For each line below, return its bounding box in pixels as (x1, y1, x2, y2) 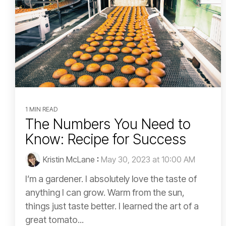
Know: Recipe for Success (25, 131, 186, 148)
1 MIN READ (25, 105, 58, 114)
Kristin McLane (43, 154, 95, 165)
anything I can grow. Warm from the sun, (25, 187, 185, 198)
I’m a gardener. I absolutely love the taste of (25, 174, 197, 185)
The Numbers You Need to (25, 116, 191, 133)
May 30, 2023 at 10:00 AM (101, 154, 195, 165)
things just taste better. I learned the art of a (25, 201, 199, 212)
